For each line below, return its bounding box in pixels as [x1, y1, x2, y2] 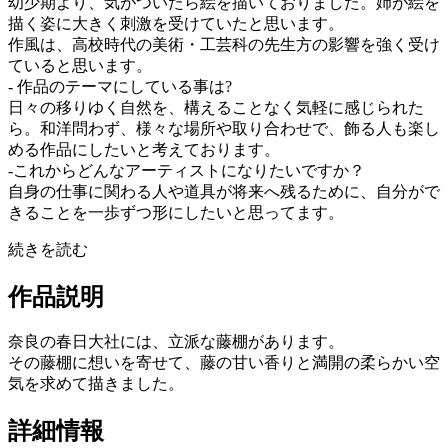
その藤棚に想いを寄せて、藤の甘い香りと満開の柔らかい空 [8, 354, 440, 372]
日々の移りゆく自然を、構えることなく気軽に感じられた [8, 98, 424, 116]
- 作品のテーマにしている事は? [8, 77, 232, 95]
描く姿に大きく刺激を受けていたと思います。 [8, 14, 344, 32]
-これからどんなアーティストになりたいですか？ [8, 161, 365, 179]
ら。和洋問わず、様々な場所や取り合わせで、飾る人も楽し [8, 119, 440, 137]
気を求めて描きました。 [8, 375, 184, 393]
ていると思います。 [8, 56, 152, 74]
